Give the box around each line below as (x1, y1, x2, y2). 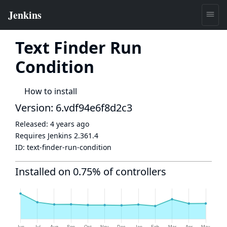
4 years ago (50, 119, 89, 129)
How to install (24, 86, 77, 97)
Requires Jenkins (15, 131, 74, 140)
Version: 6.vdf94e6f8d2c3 (15, 101, 132, 115)
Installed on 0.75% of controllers (15, 165, 166, 178)
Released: (15, 119, 50, 129)
